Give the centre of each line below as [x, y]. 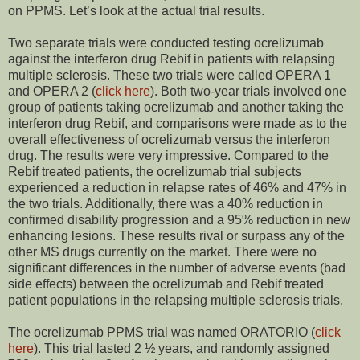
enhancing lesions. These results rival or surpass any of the [176, 236]
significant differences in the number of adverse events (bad [177, 268]
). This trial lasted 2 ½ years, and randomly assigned [182, 349]
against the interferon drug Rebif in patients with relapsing [172, 59]
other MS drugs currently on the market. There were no [162, 252]
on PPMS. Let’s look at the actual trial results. [136, 11]
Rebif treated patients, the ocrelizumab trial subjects [155, 172]
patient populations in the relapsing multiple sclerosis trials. [176, 301]
